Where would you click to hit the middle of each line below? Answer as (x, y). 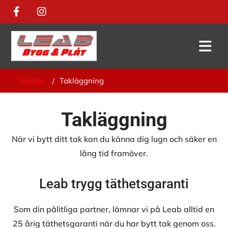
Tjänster (31, 81)
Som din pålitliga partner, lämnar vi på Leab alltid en (114, 209)
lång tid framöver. (114, 153)
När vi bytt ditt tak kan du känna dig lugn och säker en (114, 139)
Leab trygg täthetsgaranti (114, 184)
